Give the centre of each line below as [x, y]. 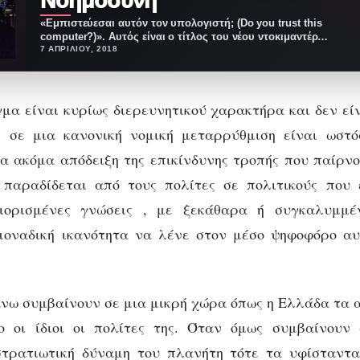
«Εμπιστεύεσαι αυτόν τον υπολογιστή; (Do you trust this [181, 22]
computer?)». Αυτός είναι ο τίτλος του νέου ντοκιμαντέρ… [184, 36]
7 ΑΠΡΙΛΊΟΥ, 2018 [79, 48]
